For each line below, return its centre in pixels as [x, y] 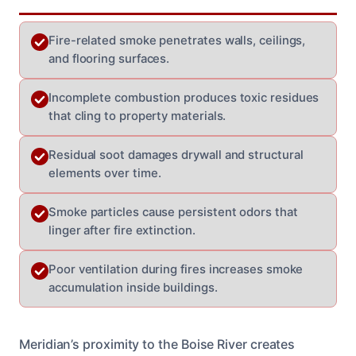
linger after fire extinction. [122, 230]
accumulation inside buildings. [133, 287]
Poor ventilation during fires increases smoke [176, 269]
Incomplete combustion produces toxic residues [184, 97]
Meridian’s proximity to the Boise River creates [157, 344]
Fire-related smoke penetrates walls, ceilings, [177, 40]
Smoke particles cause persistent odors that [173, 212]
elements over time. [105, 173]
